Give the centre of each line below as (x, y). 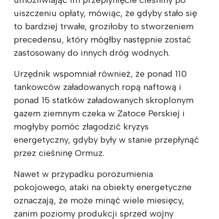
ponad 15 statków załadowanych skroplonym (104, 100)
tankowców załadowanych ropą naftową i (98, 87)
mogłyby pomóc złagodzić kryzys (81, 126)
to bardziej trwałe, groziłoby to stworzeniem (104, 26)
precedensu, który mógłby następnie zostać (102, 39)
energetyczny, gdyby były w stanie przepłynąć (106, 140)
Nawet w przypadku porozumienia (83, 174)
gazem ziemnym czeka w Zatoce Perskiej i (99, 113)
